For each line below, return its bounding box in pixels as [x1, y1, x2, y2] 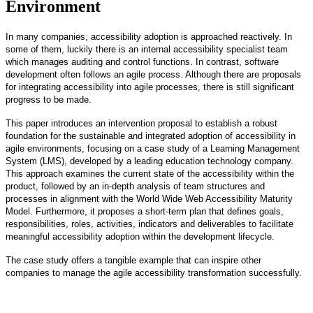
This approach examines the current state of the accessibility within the [6, 168, 294, 179]
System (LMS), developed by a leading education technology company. [6, 155, 293, 166]
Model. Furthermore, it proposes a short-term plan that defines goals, [6, 205, 284, 217]
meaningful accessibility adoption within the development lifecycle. [6, 231, 275, 242]
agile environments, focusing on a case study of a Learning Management [6, 143, 300, 154]
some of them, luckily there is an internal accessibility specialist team [6, 43, 288, 54]
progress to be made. [6, 94, 92, 105]
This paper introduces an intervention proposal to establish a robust [6, 117, 277, 129]
